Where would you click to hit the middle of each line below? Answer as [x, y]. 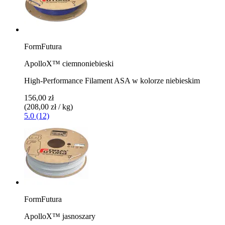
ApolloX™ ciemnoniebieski [69, 63]
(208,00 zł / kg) [48, 106]
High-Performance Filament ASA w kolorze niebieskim [112, 80]
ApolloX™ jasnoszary [60, 216]
